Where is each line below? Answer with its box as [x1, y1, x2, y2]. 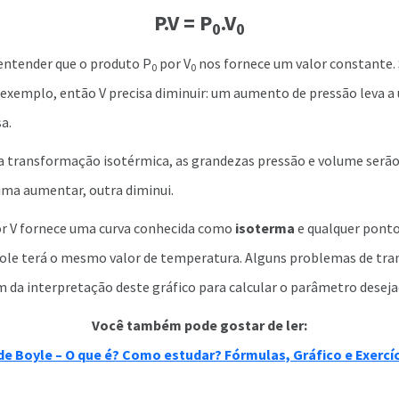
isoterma [235, 219, 295, 237]
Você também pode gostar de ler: [92, 316, 307, 334]
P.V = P [154, 9, 212, 37]
